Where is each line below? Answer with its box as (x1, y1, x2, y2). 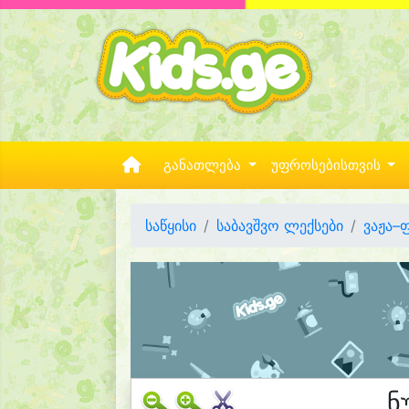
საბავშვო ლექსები (216, 216, 343, 235)
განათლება (163, 157, 245, 173)
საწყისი (145, 216, 196, 235)
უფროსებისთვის (270, 157, 384, 173)
